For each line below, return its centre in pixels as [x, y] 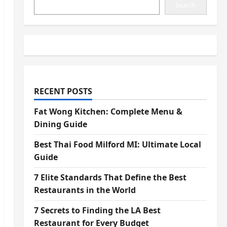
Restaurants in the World [85, 190]
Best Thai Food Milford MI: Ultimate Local [117, 144]
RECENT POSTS [63, 91]
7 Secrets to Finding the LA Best [97, 210]
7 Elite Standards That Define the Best [110, 177]
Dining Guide [60, 124]
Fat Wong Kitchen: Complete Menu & [108, 111]
